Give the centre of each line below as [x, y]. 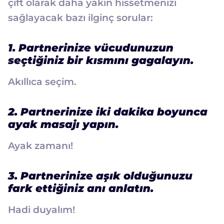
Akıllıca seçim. [42, 81]
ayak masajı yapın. [63, 124]
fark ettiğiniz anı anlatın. [81, 188]
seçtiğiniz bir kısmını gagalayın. [101, 60]
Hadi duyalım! [41, 209]
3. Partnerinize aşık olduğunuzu [100, 175]
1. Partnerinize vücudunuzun [91, 47]
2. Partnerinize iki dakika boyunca [108, 111]
